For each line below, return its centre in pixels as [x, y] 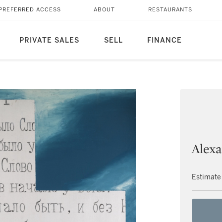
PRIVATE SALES [49, 40]
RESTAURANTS [170, 10]
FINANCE [164, 40]
